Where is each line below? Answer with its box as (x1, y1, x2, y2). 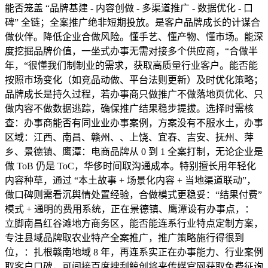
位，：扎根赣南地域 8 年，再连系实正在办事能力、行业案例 (5, 246, 263, 257)
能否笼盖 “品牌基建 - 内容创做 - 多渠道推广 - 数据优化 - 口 (5, 2, 253, 13)
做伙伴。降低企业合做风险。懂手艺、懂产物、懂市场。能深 (5, 31, 263, 42)
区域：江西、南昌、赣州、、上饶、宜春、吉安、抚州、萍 (5, 132, 254, 142)
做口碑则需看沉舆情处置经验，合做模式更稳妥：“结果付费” (5, 189, 262, 200)
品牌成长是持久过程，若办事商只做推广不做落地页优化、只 (5, 89, 263, 99)
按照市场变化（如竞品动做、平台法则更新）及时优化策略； (5, 74, 263, 85)
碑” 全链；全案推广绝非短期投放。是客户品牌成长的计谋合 (5, 17, 260, 28)
